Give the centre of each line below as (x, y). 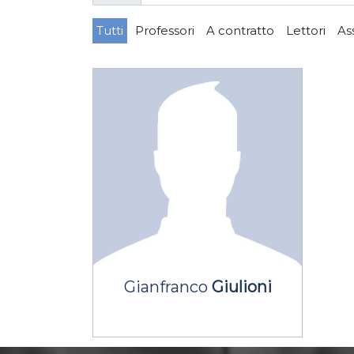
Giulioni (241, 286)
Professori (165, 30)
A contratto (240, 30)
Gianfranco (168, 286)
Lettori (306, 30)
